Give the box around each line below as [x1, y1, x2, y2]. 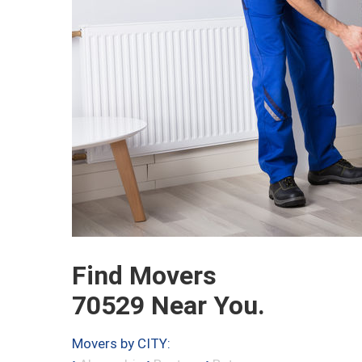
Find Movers [72, 260, 217, 292]
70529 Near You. [72, 290, 265, 322]
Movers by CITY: [72, 335, 170, 352]
